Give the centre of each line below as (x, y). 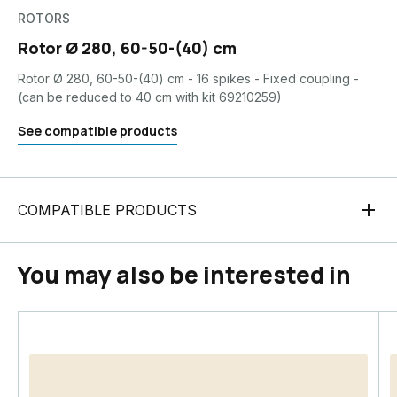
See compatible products (97, 131)
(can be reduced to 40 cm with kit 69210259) (150, 97)
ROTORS (44, 18)
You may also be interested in (184, 275)
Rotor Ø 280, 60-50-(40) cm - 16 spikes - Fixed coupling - (188, 78)
